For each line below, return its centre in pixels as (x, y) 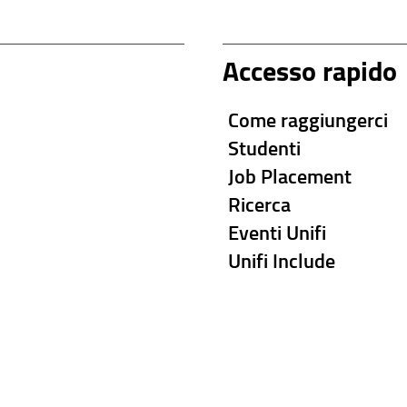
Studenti (265, 147)
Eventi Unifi (278, 232)
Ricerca (260, 203)
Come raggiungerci (308, 119)
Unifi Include (282, 260)
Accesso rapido (309, 70)
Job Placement (290, 175)
